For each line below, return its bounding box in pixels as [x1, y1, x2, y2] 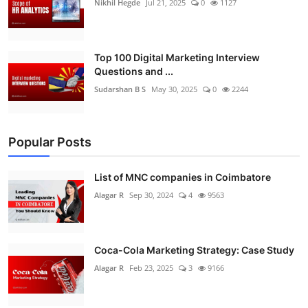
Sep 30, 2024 [129, 189, 173, 200]
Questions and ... [94, 65, 173, 77]
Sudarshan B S [94, 83, 146, 94]
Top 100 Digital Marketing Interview [94, 51, 260, 63]
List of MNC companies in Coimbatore [94, 170, 271, 183]
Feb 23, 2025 [129, 262, 173, 273]
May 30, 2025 [151, 83, 197, 94]
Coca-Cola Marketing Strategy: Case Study [94, 243, 294, 256]
